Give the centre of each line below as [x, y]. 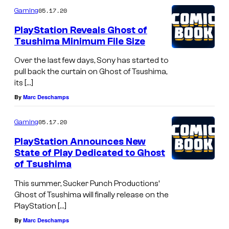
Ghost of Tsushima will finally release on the [91, 194]
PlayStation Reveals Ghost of [81, 30]
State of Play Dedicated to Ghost [90, 153]
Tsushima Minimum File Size [80, 41]
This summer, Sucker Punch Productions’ [87, 183]
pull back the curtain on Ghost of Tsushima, [91, 72]
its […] [24, 83]
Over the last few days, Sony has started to [91, 61]
